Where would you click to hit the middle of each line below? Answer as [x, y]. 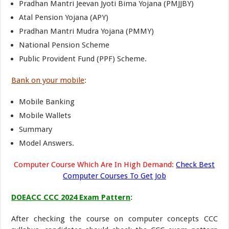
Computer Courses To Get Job [114, 176]
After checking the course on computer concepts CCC [114, 219]
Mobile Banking [47, 102]
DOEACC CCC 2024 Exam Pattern [71, 197]
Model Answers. [47, 143]
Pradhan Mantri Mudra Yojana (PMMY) [87, 31]
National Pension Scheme [64, 45]
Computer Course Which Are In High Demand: [94, 165]
